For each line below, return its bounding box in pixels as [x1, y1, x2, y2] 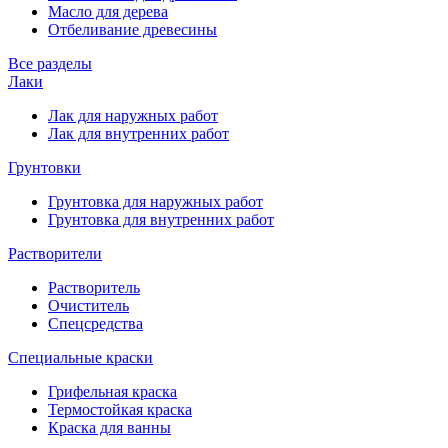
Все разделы [8, 54, 92, 72]
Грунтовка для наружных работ [48, 192, 263, 210]
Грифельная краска [48, 382, 177, 400]
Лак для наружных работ [48, 106, 218, 124]
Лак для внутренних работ [48, 124, 229, 142]
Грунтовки [8, 158, 81, 176]
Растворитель [48, 278, 140, 296]
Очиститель [48, 296, 129, 314]
